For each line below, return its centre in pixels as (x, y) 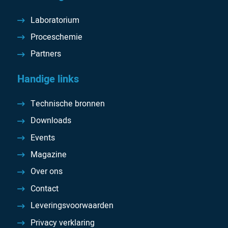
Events (43, 138)
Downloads (51, 121)
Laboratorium (55, 20)
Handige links (48, 79)
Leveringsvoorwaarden (72, 206)
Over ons (47, 172)
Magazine (49, 155)
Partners (46, 54)
